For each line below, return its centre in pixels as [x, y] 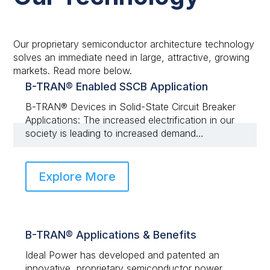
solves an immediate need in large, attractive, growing [132, 57]
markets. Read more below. [73, 71]
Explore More [77, 176]
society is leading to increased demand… [115, 133]
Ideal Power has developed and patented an [123, 255]
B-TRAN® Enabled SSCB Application [117, 86]
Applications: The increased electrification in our [130, 120]
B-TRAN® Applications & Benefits [111, 234]
